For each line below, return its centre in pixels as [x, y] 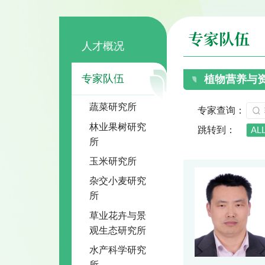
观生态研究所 [118, 230]
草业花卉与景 [118, 215]
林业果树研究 [118, 126]
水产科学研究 [118, 250]
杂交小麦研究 [118, 181]
